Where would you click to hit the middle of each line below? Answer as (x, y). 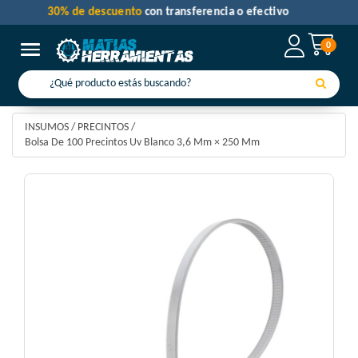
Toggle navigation (69, 50)
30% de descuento (107, 12)
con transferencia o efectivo (228, 12)
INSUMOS (47, 128)
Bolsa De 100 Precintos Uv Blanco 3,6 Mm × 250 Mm (142, 143)
